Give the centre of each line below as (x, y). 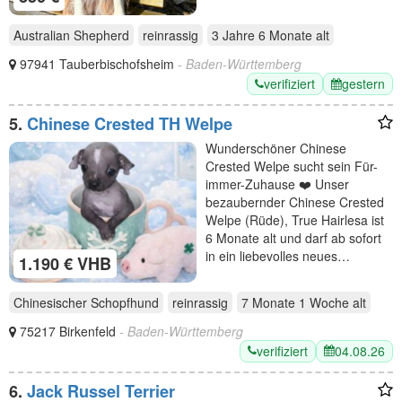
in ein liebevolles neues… (278, 256)
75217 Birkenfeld (70, 331)
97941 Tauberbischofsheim (99, 64)
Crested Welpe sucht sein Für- (292, 166)
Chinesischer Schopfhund (86, 302)
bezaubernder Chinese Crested (295, 202)
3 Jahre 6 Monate (262, 35)
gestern (363, 83)
